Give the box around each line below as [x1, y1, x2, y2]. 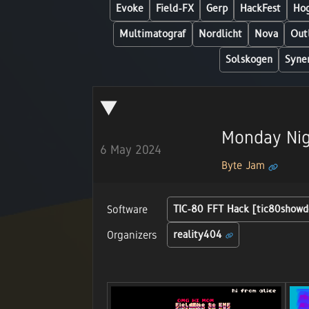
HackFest [239, 2, 281, 15]
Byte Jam [221, 159, 268, 172]
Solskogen [226, 53, 272, 66]
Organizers [107, 228, 158, 241]
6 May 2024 [100, 143, 162, 157]
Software [107, 202, 148, 216]
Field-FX [155, 2, 194, 15]
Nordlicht [198, 28, 242, 41]
